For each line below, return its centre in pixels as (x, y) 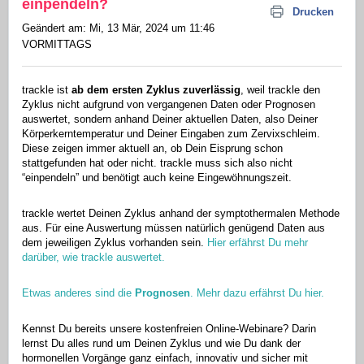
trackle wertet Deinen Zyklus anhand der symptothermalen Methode (181, 214)
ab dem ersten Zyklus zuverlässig (156, 90)
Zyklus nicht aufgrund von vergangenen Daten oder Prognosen (169, 105)
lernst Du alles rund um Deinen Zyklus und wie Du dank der (161, 344)
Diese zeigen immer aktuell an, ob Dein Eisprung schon (152, 149)
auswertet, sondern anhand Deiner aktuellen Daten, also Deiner (170, 119)
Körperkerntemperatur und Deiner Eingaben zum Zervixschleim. (171, 134)
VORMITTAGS (57, 44)
